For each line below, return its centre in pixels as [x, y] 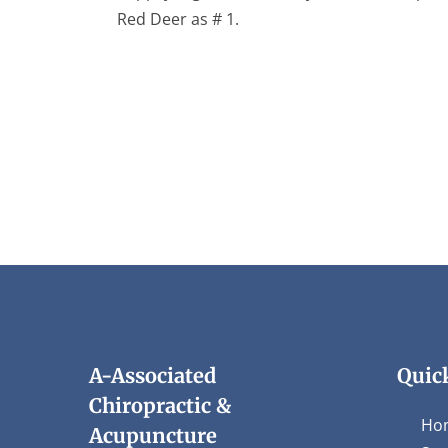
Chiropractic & [160, 405]
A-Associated [152, 375]
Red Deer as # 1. [178, 19]
